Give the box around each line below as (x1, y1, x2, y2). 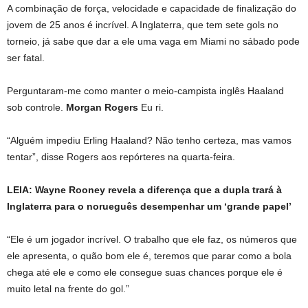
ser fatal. (7, 52, 45, 63)
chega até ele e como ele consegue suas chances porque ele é (7, 267, 283, 278)
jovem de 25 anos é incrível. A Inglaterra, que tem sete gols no (7, 19, 278, 30)
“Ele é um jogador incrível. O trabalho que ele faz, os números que (7, 234, 297, 245)
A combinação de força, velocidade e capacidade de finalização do (7, 3, 296, 14)
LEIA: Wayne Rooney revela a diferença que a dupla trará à (7, 184, 282, 195)
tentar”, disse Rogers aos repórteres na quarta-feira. (7, 151, 235, 162)
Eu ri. (138, 102, 164, 113)
